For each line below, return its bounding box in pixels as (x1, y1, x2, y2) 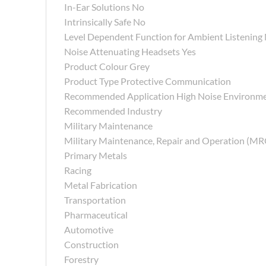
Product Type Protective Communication (64, 75, 231, 87)
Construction (64, 238, 119, 250)
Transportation (64, 194, 126, 205)
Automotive (64, 223, 113, 235)
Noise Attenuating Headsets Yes (64, 45, 196, 57)
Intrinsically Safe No (64, 15, 145, 27)
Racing (64, 164, 91, 176)
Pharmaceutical (64, 208, 128, 220)
